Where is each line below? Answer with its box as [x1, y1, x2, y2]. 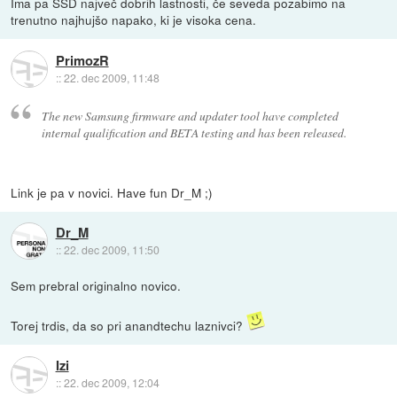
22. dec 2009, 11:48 [63, 69, 160, 85]
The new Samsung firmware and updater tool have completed [41, 106, 339, 124]
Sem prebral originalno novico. [11, 276, 182, 294]
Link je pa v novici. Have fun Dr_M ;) [11, 183, 214, 201]
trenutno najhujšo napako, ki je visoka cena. [11, 11, 257, 29]
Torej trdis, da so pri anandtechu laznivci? [11, 315, 247, 334]
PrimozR [55, 50, 109, 70]
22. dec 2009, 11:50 [63, 242, 160, 258]
